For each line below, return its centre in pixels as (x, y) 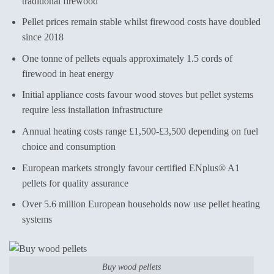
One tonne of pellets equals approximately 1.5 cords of (127, 58)
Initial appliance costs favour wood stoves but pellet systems (137, 95)
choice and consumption (68, 146)
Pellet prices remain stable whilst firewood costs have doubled (141, 22)
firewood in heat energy (68, 73)
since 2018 (43, 37)
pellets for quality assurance (75, 183)
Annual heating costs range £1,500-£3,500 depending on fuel (140, 131)
